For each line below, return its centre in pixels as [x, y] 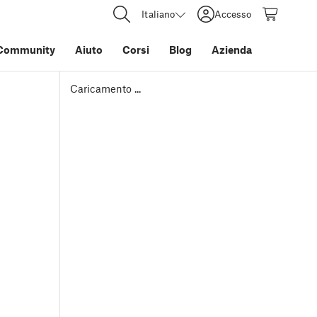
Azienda [232, 50]
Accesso [233, 14]
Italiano [158, 14]
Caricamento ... [105, 88]
